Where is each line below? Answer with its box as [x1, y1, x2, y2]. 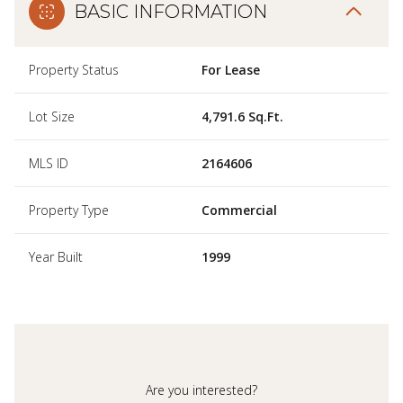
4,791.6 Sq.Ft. [201, 108, 283, 125]
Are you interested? [146, 381, 257, 399]
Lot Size [29, 108, 75, 125]
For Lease [201, 61, 260, 78]
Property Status [29, 61, 119, 78]
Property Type [29, 201, 109, 219]
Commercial [201, 201, 277, 219]
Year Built [29, 248, 83, 265]
